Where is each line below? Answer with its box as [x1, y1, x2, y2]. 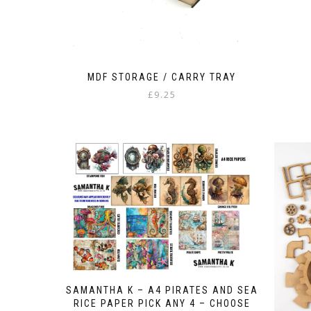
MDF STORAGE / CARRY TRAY [87, 72, 237, 83]
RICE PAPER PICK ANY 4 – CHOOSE [73, 298, 251, 309]
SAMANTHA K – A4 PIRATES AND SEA [65, 285, 258, 296]
